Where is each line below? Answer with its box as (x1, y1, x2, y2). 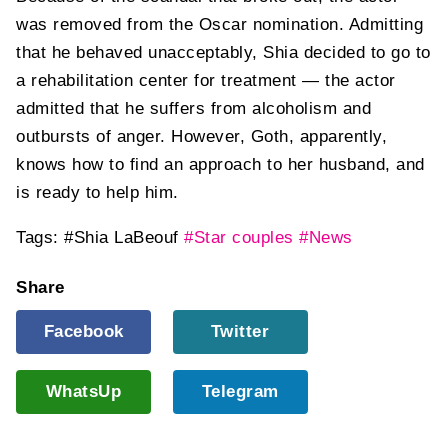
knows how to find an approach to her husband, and (16, 154, 425, 174)
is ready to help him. (16, 182, 179, 202)
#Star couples (184, 227, 294, 247)
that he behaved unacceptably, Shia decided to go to (16, 42, 431, 62)
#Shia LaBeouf (64, 227, 179, 247)
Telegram (201, 382, 279, 402)
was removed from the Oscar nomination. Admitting (16, 14, 423, 34)
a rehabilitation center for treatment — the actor (16, 70, 396, 90)
